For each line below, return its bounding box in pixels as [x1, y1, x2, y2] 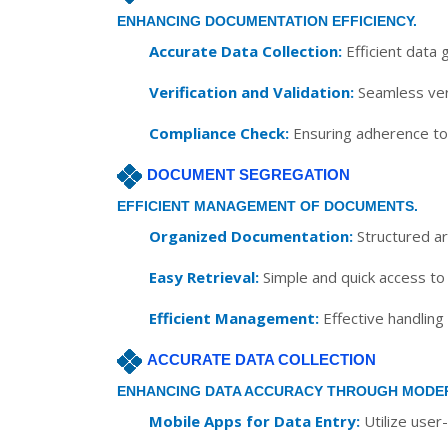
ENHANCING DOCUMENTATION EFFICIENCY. [117, 13, 417, 29]
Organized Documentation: [149, 226, 353, 246]
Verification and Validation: [149, 82, 354, 102]
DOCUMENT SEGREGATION [147, 166, 350, 183]
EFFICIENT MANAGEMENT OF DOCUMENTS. [117, 198, 418, 214]
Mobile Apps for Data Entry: [149, 411, 360, 431]
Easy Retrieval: [149, 267, 259, 287]
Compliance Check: [149, 123, 289, 143]
